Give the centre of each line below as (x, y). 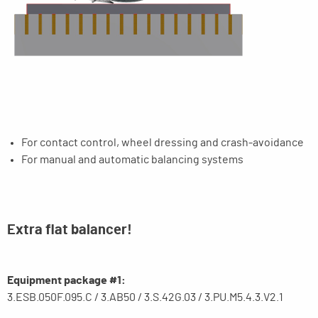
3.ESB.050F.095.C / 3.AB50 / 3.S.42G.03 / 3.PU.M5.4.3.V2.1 (145, 298)
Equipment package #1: (66, 281)
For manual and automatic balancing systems (132, 160)
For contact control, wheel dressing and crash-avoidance (163, 143)
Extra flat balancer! (70, 230)
